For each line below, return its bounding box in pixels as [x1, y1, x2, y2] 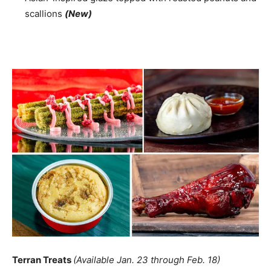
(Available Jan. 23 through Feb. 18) [73, 254, 220, 266]
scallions [25, 7, 65, 19]
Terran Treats [12, 254, 73, 266]
